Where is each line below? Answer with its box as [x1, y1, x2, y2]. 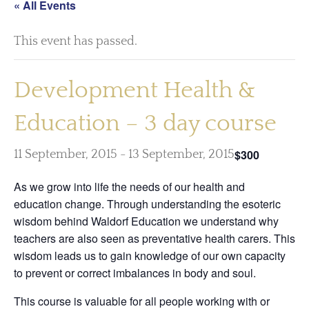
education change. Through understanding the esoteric [14, 196, 281, 212]
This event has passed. [14, 34, 137, 48]
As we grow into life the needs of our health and [14, 179, 245, 195]
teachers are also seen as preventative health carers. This [14, 230, 295, 246]
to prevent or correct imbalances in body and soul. [14, 265, 256, 281]
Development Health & [14, 77, 256, 103]
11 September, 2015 [14, 148, 117, 161]
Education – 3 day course [14, 110, 277, 137]
